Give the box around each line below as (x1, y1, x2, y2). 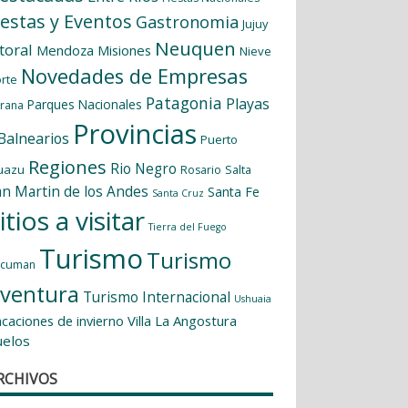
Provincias (73, 115, 198, 152)
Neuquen (155, 35, 237, 61)
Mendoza (36, 40, 95, 59)
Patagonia (146, 91, 223, 114)
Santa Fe (208, 182, 260, 200)
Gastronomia (136, 10, 240, 33)
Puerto (200, 130, 239, 148)
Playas (226, 93, 270, 114)
